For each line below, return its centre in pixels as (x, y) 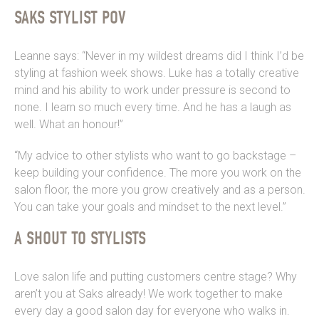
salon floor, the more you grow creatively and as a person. (160, 190)
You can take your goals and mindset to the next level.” (150, 207)
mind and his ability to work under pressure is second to (152, 90)
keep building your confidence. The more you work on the (158, 173)
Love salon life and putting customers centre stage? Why (156, 277)
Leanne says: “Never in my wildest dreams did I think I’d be (159, 56)
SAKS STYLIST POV (70, 18)
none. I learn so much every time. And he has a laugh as (153, 108)
